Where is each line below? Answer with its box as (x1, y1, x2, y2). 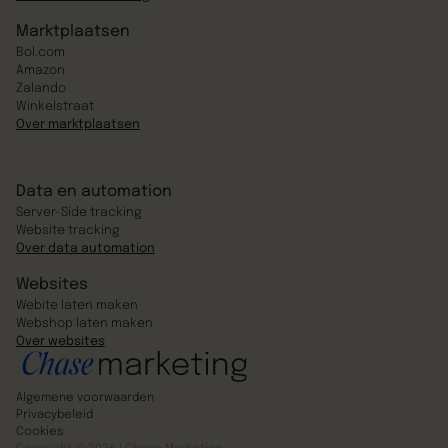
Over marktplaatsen (15, 117, 140, 131)
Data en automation (15, 183, 172, 200)
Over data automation (15, 241, 155, 255)
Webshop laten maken (15, 316, 153, 330)
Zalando (15, 81, 66, 95)
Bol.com (15, 45, 65, 59)
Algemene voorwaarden (15, 392, 154, 405)
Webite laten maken (15, 298, 138, 312)
